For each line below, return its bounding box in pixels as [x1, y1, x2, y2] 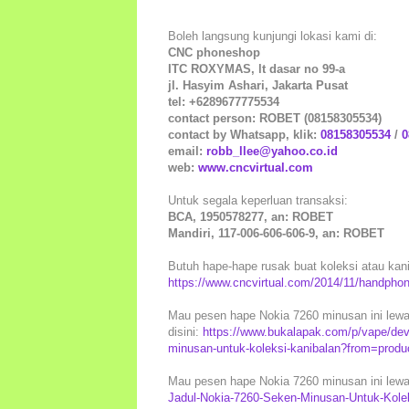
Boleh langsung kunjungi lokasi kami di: [168, 29, 377, 44]
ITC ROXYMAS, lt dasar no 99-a [168, 62, 345, 77]
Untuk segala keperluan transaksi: [168, 194, 348, 208]
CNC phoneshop [168, 46, 260, 60]
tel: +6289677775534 [168, 95, 279, 110]
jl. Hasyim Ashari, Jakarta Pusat [168, 79, 348, 93]
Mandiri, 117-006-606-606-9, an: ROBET [168, 226, 384, 241]
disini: [168, 325, 203, 340]
